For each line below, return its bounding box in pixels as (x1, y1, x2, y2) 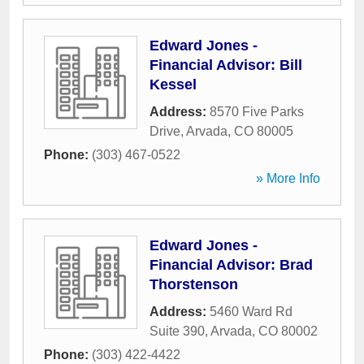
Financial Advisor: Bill (149, 57, 302, 73)
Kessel (149, 76, 197, 93)
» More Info (256, 171, 320, 185)
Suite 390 (149, 324, 205, 338)
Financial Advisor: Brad (149, 257, 313, 273)
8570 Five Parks (210, 105, 304, 119)
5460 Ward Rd (210, 305, 292, 318)
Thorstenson (149, 276, 238, 292)
